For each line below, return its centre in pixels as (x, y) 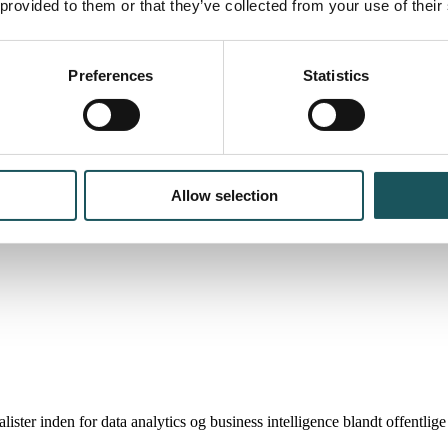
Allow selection (224, 195)
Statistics (336, 75)
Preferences (111, 75)
